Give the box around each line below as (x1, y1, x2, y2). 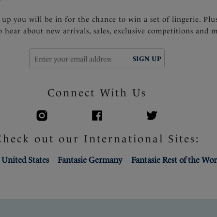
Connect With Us (47, 86, 147, 99)
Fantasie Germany (58, 155, 123, 165)
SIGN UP (133, 55, 162, 63)
